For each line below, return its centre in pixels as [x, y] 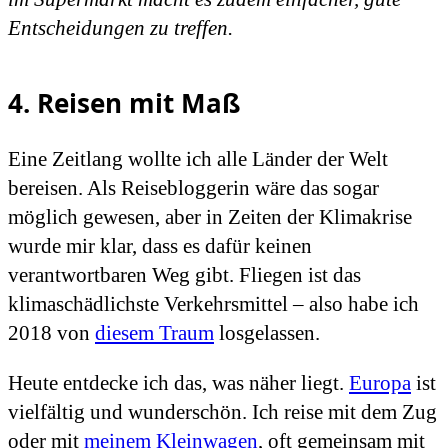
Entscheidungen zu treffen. [120, 27]
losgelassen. [267, 332]
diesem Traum [154, 332]
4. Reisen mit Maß [124, 102]
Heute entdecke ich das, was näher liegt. [178, 382]
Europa [380, 382]
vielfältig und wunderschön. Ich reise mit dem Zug [222, 411]
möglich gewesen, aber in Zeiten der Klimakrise [210, 216]
